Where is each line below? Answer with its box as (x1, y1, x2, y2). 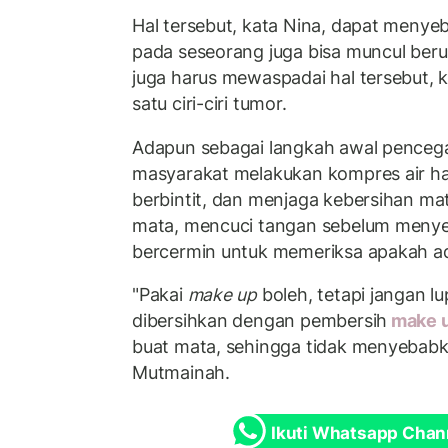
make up (187, 284, 258, 306)
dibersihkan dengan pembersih (132, 310, 388, 332)
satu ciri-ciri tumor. (132, 93, 287, 115)
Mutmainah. (132, 362, 230, 384)
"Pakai (132, 284, 188, 306)
